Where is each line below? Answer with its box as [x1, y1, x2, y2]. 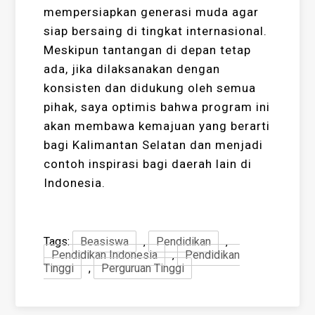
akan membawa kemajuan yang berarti [44, 119, 271, 134]
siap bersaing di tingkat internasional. [44, 24, 268, 39]
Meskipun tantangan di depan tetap [44, 43, 252, 58]
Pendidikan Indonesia [51, 248, 158, 262]
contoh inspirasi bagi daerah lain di [44, 157, 252, 172]
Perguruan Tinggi [101, 262, 185, 276]
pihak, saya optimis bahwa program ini [44, 100, 271, 115]
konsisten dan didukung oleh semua [44, 81, 257, 96]
